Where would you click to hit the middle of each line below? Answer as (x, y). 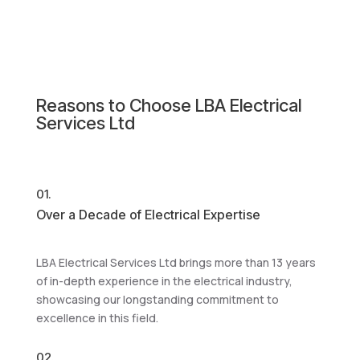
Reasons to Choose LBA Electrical (168, 105)
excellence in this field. (97, 318)
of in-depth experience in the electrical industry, (164, 281)
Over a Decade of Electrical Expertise (148, 215)
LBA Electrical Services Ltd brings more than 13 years (176, 262)
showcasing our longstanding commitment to (157, 299)
